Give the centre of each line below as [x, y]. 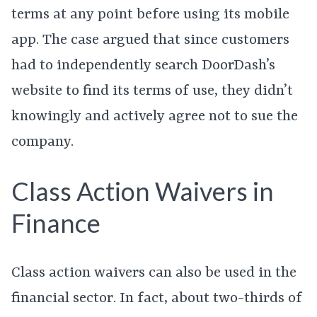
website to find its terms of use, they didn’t [152, 91]
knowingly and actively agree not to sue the [155, 116]
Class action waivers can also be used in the [154, 273]
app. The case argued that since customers [150, 40]
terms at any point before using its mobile [150, 15]
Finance [56, 223]
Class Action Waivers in [143, 191]
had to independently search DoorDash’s [143, 65]
